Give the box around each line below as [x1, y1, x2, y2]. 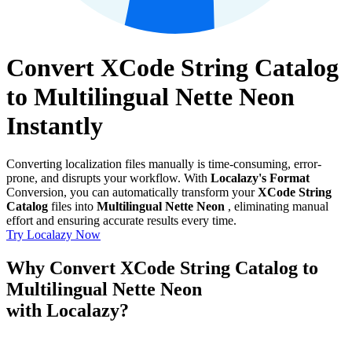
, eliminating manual [225, 200, 328, 214]
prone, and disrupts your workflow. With [6, 171, 211, 185]
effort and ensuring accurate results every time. [6, 214, 236, 228]
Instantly [6, 111, 103, 140]
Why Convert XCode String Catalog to [6, 258, 318, 279]
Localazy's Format [211, 171, 310, 185]
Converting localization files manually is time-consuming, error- [6, 157, 321, 171]
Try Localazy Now [6, 228, 101, 242]
